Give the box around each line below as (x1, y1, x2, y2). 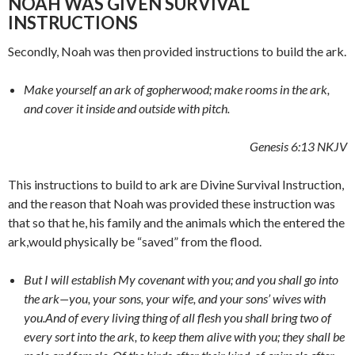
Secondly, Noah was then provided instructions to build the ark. (8, 44, 346, 59)
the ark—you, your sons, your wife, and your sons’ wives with (24, 291, 326, 307)
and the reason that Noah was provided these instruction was (8, 196, 335, 212)
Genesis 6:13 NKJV (250, 139, 347, 155)
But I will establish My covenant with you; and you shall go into (24, 272, 338, 288)
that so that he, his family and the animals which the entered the (8, 215, 345, 231)
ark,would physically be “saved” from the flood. (8, 234, 266, 250)
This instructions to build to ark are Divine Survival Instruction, (8, 177, 344, 193)
